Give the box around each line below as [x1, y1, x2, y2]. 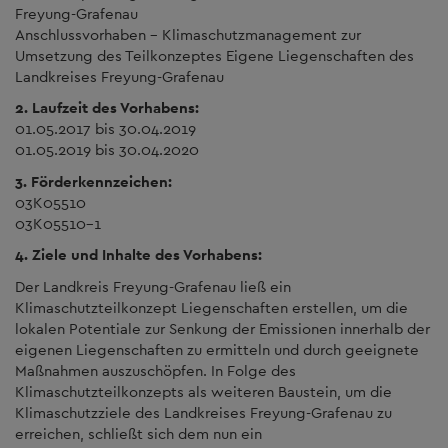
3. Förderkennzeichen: [15, 171, 172, 191]
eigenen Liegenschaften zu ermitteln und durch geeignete [15, 339, 419, 359]
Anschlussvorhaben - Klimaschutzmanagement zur [15, 24, 361, 44]
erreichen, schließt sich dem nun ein [15, 423, 262, 443]
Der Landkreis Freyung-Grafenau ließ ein [15, 276, 291, 296]
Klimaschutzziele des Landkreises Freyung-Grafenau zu [15, 402, 392, 422]
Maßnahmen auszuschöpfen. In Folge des [15, 360, 296, 380]
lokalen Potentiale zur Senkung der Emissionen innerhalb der [15, 318, 430, 338]
